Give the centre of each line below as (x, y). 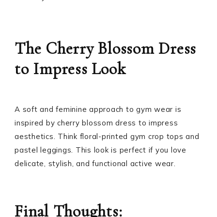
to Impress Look (70, 69)
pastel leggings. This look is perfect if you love (101, 150)
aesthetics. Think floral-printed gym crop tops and (107, 136)
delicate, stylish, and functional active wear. (95, 163)
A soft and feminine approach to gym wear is (98, 109)
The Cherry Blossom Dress (105, 49)
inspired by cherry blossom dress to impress (96, 123)
